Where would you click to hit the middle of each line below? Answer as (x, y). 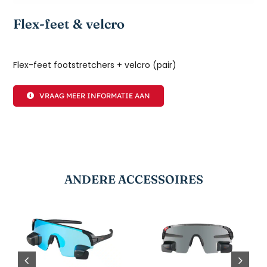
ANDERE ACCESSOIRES (133, 179)
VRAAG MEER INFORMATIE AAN (94, 95)
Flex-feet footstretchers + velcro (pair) (95, 65)
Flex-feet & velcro (69, 24)
